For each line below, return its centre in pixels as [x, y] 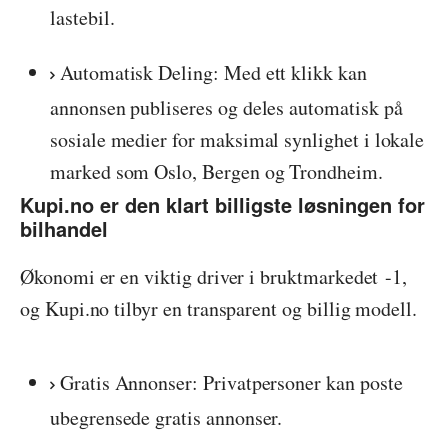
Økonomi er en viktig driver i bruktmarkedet [203, 276]
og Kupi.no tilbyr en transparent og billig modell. [219, 308]
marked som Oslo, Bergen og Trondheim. [216, 171]
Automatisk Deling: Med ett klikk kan [213, 72]
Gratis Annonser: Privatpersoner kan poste [231, 383]
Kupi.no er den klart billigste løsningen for [222, 204]
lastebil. [82, 17]
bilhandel [64, 228]
